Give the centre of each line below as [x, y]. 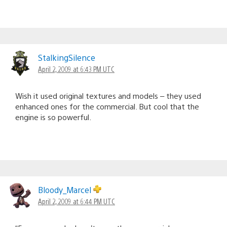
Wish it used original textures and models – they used [108, 95]
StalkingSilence [67, 57]
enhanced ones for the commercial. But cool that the [107, 106]
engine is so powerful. [53, 117]
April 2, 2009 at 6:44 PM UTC [77, 201]
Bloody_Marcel [66, 190]
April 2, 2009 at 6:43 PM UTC [76, 69]
